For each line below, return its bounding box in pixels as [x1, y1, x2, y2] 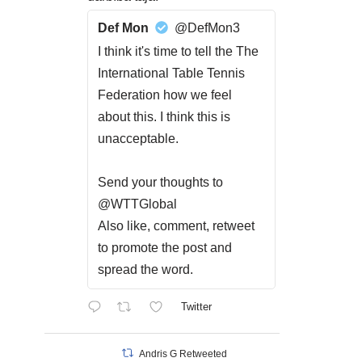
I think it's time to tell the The [98, 44, 259, 58]
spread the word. [98, 263, 193, 276]
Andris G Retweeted [139, 348, 228, 360]
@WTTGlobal [98, 197, 177, 211]
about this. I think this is [98, 110, 230, 124]
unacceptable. [98, 132, 179, 145]
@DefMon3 [175, 21, 240, 35]
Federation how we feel [98, 88, 232, 102]
